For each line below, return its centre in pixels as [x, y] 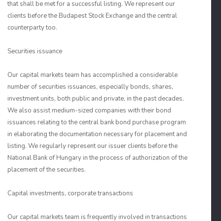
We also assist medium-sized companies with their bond [89, 110]
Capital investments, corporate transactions [70, 193]
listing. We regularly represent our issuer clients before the [92, 146]
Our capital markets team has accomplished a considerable [92, 75]
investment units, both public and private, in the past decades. [96, 99]
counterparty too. [32, 28]
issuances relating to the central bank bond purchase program [97, 122]
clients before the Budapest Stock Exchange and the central [92, 16]
